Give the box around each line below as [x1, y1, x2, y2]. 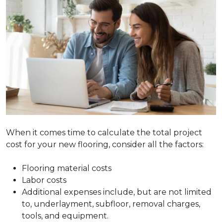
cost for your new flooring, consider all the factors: [6, 139, 204, 149]
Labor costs [22, 175, 66, 185]
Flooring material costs [22, 163, 111, 173]
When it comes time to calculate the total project [6, 127, 202, 137]
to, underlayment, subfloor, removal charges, [22, 199, 200, 209]
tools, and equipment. [22, 211, 109, 221]
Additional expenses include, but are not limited [22, 187, 212, 197]
